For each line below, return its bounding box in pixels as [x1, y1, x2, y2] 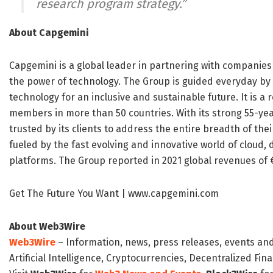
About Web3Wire [9, 221, 85, 233]
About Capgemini [9, 27, 89, 39]
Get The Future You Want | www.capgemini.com [9, 188, 219, 200]
